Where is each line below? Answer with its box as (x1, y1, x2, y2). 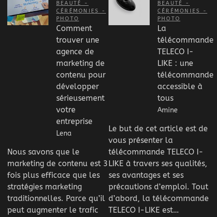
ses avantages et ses (108, 170, 184, 180)
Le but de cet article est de (108, 124, 208, 134)
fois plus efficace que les (7, 170, 100, 180)
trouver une (56, 35, 99, 45)
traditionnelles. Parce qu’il (7, 194, 105, 203)
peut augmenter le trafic (7, 205, 98, 215)
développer (56, 81, 99, 91)
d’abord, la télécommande (108, 194, 209, 203)
